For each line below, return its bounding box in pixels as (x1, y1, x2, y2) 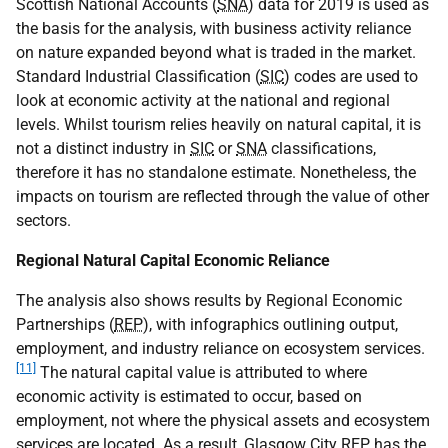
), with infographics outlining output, (143, 314, 398, 334)
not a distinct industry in (16, 138, 190, 158)
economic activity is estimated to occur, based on (16, 386, 362, 406)
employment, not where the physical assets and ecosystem (16, 410, 430, 430)
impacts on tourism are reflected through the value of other (16, 186, 429, 206)
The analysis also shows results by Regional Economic (16, 290, 402, 310)
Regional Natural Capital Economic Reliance (16, 250, 330, 270)
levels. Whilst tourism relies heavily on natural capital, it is (16, 114, 421, 134)
